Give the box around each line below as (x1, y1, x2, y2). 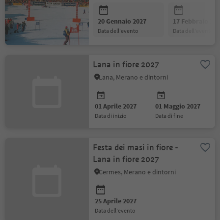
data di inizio (98, 112, 127, 119)
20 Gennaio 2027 (98, 17, 147, 26)
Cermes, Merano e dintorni (99, 167, 176, 176)
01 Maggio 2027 (155, 102, 200, 110)
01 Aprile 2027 (95, 102, 137, 110)
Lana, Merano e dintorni (99, 73, 168, 82)
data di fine (158, 112, 183, 119)
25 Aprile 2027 (95, 196, 137, 205)
